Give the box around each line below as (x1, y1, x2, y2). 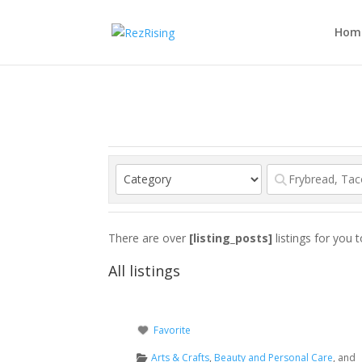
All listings (108, 260, 181, 280)
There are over (108, 229, 190, 246)
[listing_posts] (189, 229, 273, 246)
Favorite (154, 323, 192, 338)
